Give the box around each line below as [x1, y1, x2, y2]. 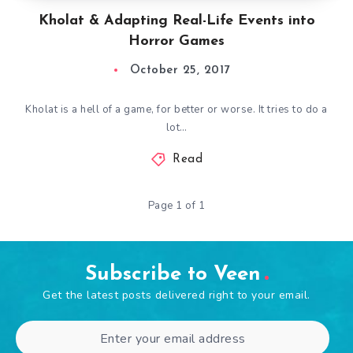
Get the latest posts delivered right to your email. [43, 288, 310, 303]
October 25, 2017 [129, 65, 230, 76]
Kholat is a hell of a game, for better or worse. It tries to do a [25, 102, 328, 117]
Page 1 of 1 [147, 199, 206, 213]
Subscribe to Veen [84, 264, 261, 285]
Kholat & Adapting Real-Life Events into [38, 13, 315, 28]
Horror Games [128, 34, 225, 49]
